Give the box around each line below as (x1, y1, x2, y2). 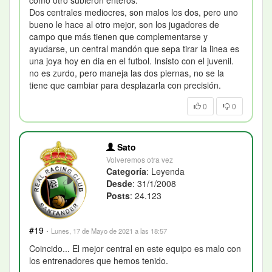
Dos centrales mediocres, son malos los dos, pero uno (29, 6, 238, 19)
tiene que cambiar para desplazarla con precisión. (29, 79, 221, 92)
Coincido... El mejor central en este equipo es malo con (29, 242, 241, 255)
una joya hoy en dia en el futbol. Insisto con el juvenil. (29, 55, 234, 67)
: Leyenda (146, 165, 185, 178)
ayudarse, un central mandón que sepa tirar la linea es (29, 42, 239, 55)
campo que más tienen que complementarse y (29, 30, 208, 43)
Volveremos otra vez (106, 154, 174, 165)
